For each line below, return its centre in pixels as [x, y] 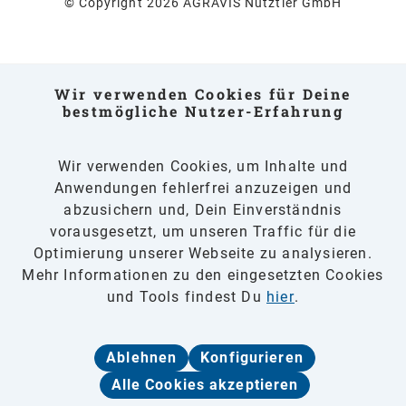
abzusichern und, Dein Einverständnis [203, 210]
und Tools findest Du [187, 297]
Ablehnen [142, 358]
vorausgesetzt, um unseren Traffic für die [203, 232]
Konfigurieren [252, 358]
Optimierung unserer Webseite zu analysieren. [203, 253]
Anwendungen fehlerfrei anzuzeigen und [203, 188]
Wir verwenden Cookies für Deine [203, 94]
